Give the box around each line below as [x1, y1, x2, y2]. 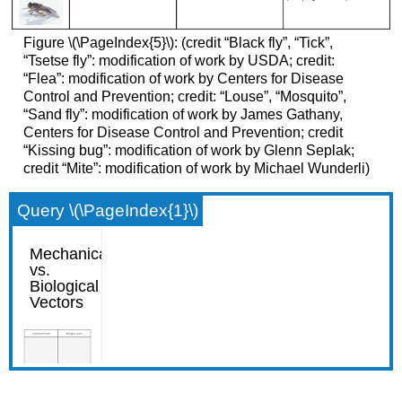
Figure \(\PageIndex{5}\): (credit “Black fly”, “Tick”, [22, 34, 333, 50]
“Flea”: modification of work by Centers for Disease [22, 70, 344, 86]
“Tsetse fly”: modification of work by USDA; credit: [22, 52, 335, 68]
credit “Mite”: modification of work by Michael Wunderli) [22, 160, 370, 176]
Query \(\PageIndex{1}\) [17, 201, 199, 221]
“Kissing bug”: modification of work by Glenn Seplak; [22, 142, 354, 158]
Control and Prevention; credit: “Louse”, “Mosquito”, [22, 88, 346, 104]
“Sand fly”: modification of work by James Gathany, [22, 106, 343, 122]
